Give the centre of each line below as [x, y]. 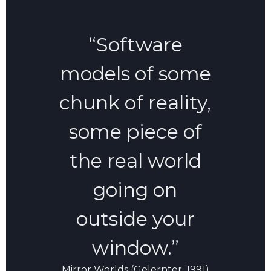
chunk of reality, [135, 102]
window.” [135, 247]
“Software [135, 44]
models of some [135, 73]
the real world [135, 160]
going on [135, 189]
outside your [135, 218]
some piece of [135, 131]
